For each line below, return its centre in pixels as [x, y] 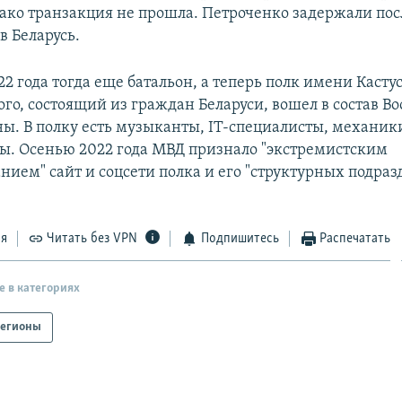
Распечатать [355, 238]
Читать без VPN [92, 238]
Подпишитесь [240, 238]
